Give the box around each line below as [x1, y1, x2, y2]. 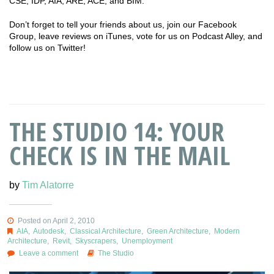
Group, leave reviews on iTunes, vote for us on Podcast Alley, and [9, 31, 262, 41]
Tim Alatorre [22, 180, 74, 191]
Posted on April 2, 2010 [15, 217, 95, 226]
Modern [213, 227, 240, 236]
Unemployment [122, 237, 172, 246]
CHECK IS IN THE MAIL [9, 138, 230, 173]
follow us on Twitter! [9, 42, 86, 53]
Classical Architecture [69, 227, 141, 236]
